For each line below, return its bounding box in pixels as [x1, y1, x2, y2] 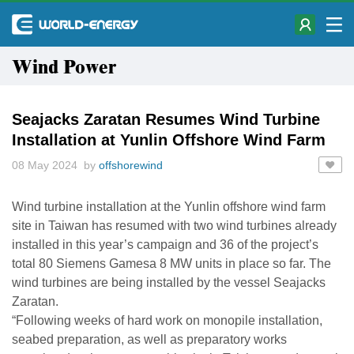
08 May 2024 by [12, 159, 99, 171]
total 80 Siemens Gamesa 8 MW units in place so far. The [12, 257, 331, 270]
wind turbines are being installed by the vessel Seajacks [12, 276, 326, 289]
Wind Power [12, 54, 126, 82]
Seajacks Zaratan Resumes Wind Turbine [12, 111, 320, 128]
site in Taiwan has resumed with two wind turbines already [12, 219, 337, 232]
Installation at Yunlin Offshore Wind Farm [12, 131, 326, 149]
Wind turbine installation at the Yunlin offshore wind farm [12, 200, 326, 213]
